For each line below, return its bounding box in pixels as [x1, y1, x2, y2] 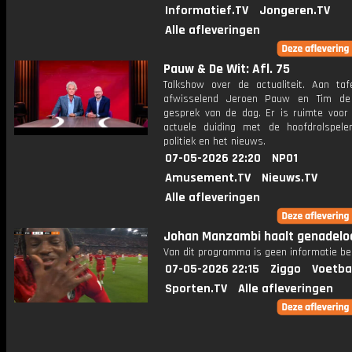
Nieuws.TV [262, 170, 317, 186]
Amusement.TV [165, 170, 251, 186]
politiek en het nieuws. [163, 134, 266, 148]
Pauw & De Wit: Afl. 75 [163, 60, 290, 78]
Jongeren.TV [259, 2, 330, 19]
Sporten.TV [165, 280, 227, 297]
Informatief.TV [165, 2, 248, 19]
